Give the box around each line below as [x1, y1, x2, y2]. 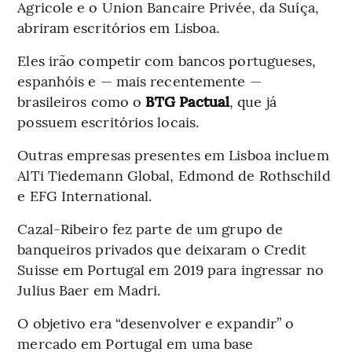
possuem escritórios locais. [17, 112, 200, 132]
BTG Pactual [145, 91, 229, 112]
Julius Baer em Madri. [17, 280, 161, 300]
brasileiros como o [17, 91, 146, 112]
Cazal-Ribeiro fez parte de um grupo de [17, 218, 284, 239]
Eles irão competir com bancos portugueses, [17, 50, 317, 71]
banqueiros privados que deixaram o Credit [17, 239, 307, 259]
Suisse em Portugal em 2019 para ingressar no [17, 259, 324, 280]
